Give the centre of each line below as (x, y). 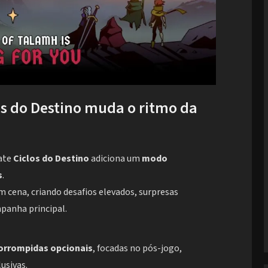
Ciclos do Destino (51, 159)
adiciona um (115, 159)
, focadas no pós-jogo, (137, 249)
